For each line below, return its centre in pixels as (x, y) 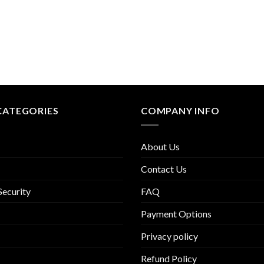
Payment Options (176, 213)
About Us (160, 146)
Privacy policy (169, 236)
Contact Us (164, 169)
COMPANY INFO (180, 110)
